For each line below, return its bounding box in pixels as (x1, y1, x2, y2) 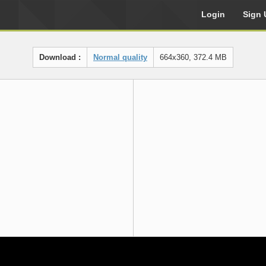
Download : (39, 53, 81, 62)
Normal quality (93, 53, 147, 62)
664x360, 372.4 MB (160, 53, 227, 62)
